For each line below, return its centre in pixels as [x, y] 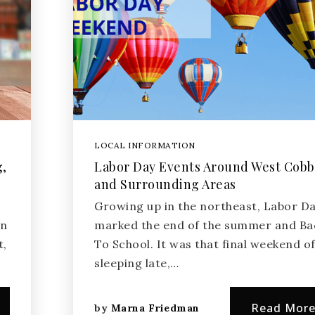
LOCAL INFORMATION [145, 145]
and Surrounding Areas [165, 184]
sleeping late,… [137, 263]
